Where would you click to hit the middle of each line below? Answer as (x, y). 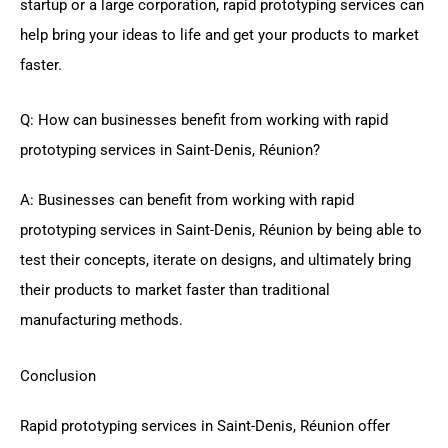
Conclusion (58, 375)
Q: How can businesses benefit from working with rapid (204, 120)
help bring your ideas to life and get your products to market (219, 34)
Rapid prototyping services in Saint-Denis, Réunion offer (205, 425)
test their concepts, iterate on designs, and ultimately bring (215, 260)
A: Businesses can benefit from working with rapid (187, 200)
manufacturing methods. (101, 320)
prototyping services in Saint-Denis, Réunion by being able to (221, 230)
